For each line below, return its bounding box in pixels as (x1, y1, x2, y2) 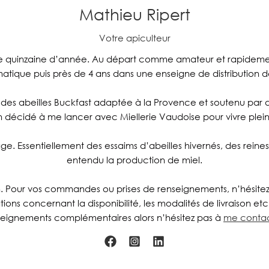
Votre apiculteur (98, 31, 171, 44)
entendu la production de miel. (67, 153, 202, 166)
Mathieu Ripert (79, 4, 190, 23)
